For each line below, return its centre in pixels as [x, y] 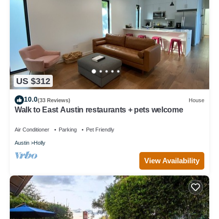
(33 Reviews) [54, 100]
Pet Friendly [100, 130]
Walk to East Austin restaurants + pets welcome [99, 110]
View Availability [172, 161]
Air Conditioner [32, 130]
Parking [68, 130]
